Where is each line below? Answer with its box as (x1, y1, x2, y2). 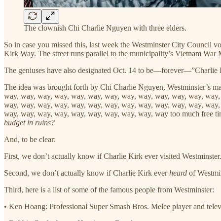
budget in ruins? (4, 118, 55, 127)
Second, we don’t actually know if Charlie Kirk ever (4, 168, 169, 177)
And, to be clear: (4, 135, 56, 144)
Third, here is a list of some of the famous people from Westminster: (4, 185, 214, 194)
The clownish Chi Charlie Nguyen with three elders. (24, 23, 186, 32)
